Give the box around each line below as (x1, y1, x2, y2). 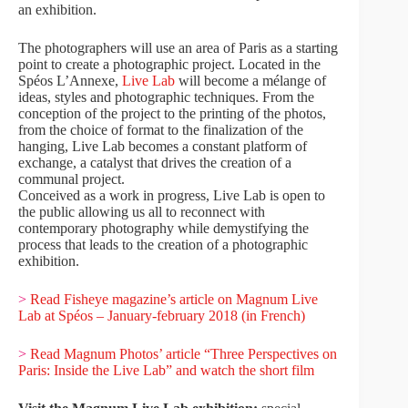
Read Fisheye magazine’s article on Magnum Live (26, 291, 318, 307)
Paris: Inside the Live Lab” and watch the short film (18, 362, 314, 378)
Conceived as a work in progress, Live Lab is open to (18, 188, 325, 203)
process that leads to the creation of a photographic (18, 237, 308, 252)
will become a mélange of (175, 73, 326, 88)
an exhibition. (18, 2, 97, 17)
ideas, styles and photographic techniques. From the (18, 89, 314, 105)
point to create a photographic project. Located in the (18, 56, 321, 72)
